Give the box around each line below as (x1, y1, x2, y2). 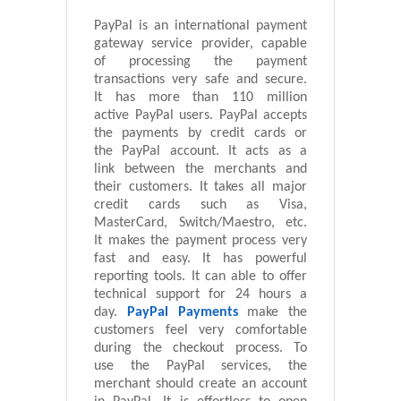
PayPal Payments (126, 305, 238, 320)
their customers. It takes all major (94, 180, 307, 195)
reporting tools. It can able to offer (94, 269, 307, 285)
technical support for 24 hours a (94, 287, 307, 303)
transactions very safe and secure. (94, 73, 307, 88)
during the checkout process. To (94, 341, 307, 356)
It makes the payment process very (94, 234, 307, 249)
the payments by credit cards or (94, 126, 307, 141)
